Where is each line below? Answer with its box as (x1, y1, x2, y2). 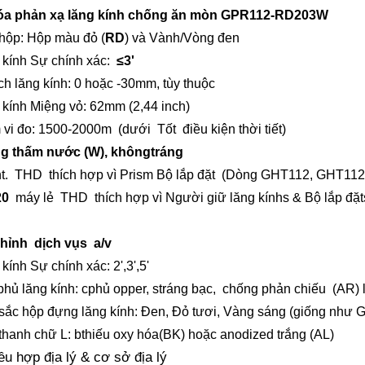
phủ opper (88, 282, 146, 297)
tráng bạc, (159, 282, 222, 297)
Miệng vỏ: (30, 99, 90, 114)
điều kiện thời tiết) (176, 122, 286, 137)
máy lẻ (15, 191, 54, 205)
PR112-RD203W (231, 8, 328, 23)
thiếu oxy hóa (81, 328, 159, 342)
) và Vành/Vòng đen (125, 31, 240, 46)
